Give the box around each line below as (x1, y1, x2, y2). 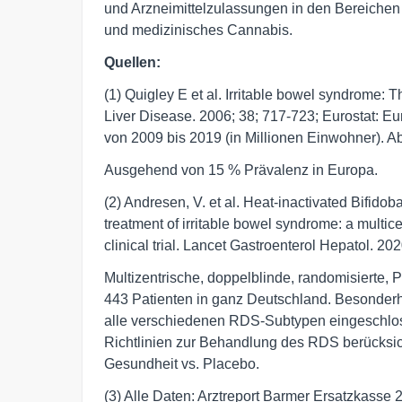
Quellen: (104, 55, 161, 71)
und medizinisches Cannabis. (104, 22, 293, 39)
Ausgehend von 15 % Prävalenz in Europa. (104, 162, 378, 179)
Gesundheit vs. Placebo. (104, 356, 259, 372)
